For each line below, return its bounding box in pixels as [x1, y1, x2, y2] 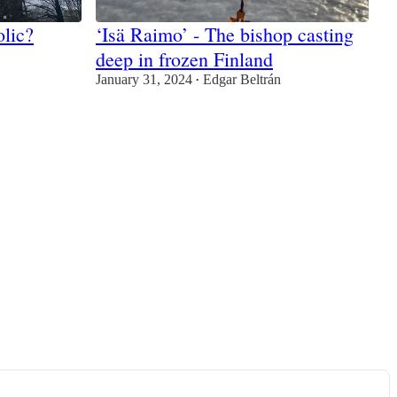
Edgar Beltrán [203, 72, 281, 88]
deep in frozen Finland [96, 46, 273, 73]
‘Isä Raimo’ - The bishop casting [96, 21, 354, 48]
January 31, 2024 [96, 72, 192, 88]
